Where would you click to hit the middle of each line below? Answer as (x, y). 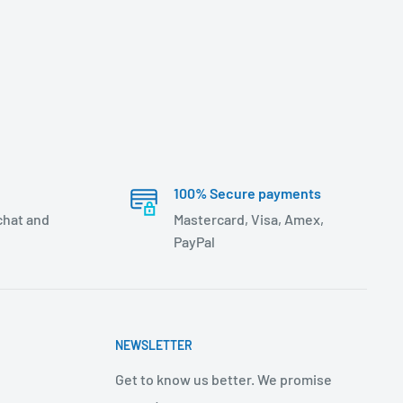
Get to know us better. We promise (224, 379)
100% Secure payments (247, 193)
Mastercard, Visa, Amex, (248, 219)
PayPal (194, 241)
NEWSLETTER (154, 345)
